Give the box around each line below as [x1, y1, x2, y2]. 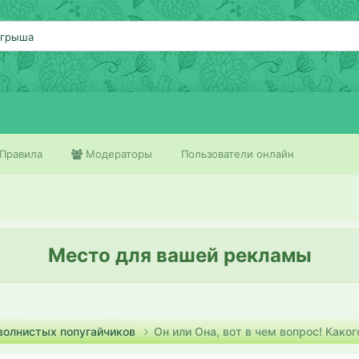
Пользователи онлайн [181, 147, 294, 160]
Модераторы [83, 147, 152, 160]
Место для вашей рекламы [47, 244, 312, 267]
